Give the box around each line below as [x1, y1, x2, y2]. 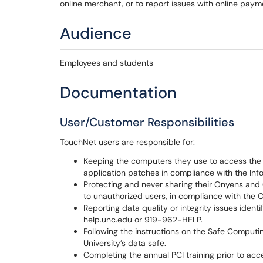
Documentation [60, 82, 177, 103]
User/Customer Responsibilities [60, 114, 234, 130]
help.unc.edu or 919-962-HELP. [83, 214, 203, 225]
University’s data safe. [83, 238, 166, 248]
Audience [60, 23, 131, 43]
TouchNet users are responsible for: [60, 137, 195, 147]
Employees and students [60, 58, 153, 68]
